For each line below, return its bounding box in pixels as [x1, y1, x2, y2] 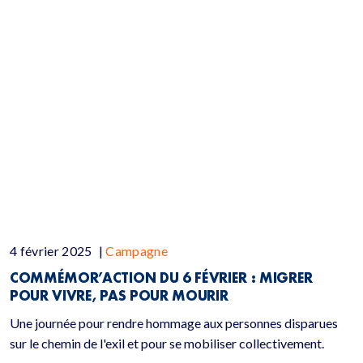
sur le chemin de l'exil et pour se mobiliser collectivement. [10, 335, 324, 351]
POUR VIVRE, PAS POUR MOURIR [10, 287, 233, 304]
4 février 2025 [10, 243, 95, 258]
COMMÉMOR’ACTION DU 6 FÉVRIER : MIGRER [10, 269, 314, 286]
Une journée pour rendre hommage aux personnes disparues [10, 315, 338, 331]
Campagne [105, 243, 169, 258]
